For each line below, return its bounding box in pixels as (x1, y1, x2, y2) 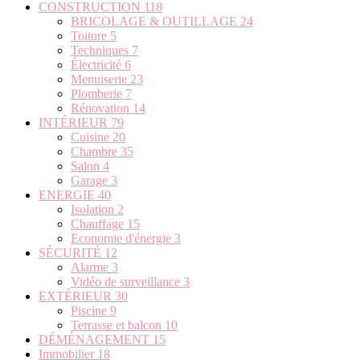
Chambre (71, 145, 121, 159)
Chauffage (71, 217, 127, 231)
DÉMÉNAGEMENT (39, 333, 153, 347)
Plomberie (71, 87, 125, 101)
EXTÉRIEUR (39, 289, 115, 304)
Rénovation (71, 101, 133, 116)
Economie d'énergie (71, 231, 174, 246)
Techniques (71, 43, 132, 58)
